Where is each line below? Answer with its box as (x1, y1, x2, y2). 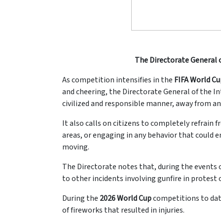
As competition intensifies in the (62, 74, 174, 86)
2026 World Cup (100, 193, 151, 204)
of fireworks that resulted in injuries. (62, 205, 184, 216)
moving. (62, 142, 89, 153)
